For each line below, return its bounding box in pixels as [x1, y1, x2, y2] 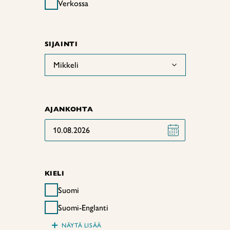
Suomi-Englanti [57, 202, 108, 213]
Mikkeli [53, 60, 79, 70]
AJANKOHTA [44, 105, 93, 113]
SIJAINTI [44, 40, 78, 48]
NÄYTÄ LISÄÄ [62, 222, 102, 229]
